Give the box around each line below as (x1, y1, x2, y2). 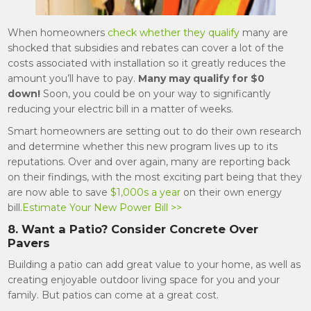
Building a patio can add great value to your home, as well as (8, 258, 301, 271)
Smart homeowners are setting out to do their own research (8, 125, 302, 137)
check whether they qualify (108, 26, 240, 39)
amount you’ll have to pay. (8, 72, 139, 85)
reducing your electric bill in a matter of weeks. (8, 103, 234, 115)
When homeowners (8, 26, 108, 39)
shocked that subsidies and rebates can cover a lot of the (8, 42, 285, 54)
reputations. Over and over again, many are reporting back (8, 155, 291, 168)
